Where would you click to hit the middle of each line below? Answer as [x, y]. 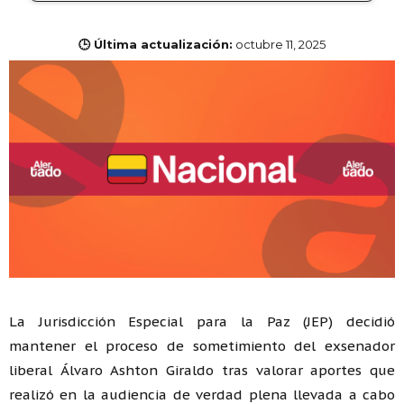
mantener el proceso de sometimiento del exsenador [202, 345]
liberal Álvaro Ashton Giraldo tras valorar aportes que [202, 370]
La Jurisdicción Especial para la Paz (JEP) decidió [202, 321]
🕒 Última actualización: [156, 45]
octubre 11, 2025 [280, 45]
